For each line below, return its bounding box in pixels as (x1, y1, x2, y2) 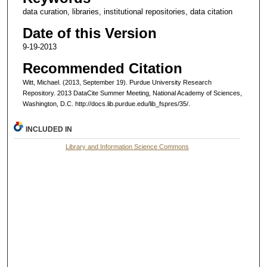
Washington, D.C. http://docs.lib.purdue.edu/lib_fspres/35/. (22, 100, 190, 107)
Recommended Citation (22, 60, 182, 76)
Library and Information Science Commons (65, 142, 189, 150)
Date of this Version (22, 24, 157, 41)
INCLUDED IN (26, 125, 73, 133)
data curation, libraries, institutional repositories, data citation (22, 7, 232, 16)
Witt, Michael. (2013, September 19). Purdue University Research (22, 78, 212, 86)
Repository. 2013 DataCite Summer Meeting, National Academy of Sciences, (22, 89, 242, 97)
